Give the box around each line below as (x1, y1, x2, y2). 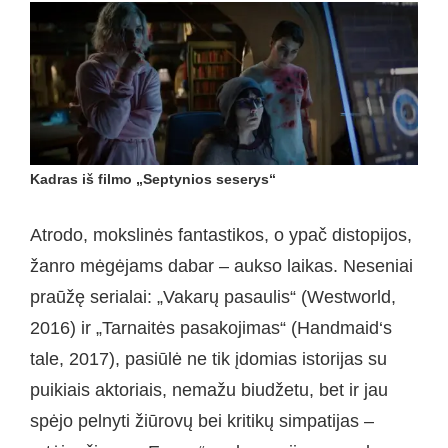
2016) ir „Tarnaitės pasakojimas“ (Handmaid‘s (30, 318, 392, 339)
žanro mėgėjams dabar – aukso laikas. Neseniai (30, 256, 413, 277)
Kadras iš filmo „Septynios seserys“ (30, 170, 276, 187)
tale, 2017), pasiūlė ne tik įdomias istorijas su (30, 349, 387, 370)
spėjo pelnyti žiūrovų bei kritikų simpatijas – (30, 411, 374, 432)
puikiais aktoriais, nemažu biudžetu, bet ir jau (30, 380, 388, 401)
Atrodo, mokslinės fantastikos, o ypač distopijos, (30, 225, 412, 246)
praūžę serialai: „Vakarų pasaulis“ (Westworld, (30, 287, 396, 308)
